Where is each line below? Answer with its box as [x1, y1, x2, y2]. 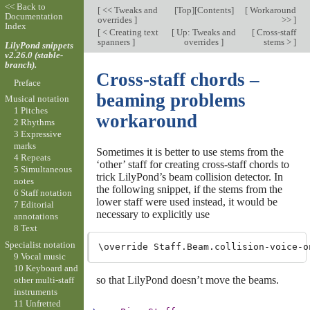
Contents [197, 5, 231, 15]
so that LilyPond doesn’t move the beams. [95, 273, 279, 286]
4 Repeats [13, 152, 51, 163]
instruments [13, 286, 57, 297]
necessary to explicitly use [95, 208, 210, 220]
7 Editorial [13, 199, 54, 210]
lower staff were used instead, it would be [95, 195, 277, 208]
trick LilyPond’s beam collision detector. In [95, 170, 283, 183]
